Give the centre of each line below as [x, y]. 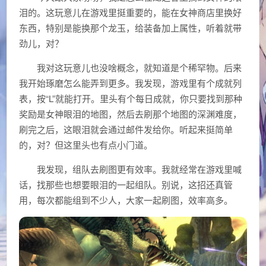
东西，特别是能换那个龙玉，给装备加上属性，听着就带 [131, 28]
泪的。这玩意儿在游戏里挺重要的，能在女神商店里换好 [131, 12]
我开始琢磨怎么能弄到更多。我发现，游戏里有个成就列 [131, 83]
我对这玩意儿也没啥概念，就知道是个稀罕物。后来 [140, 67]
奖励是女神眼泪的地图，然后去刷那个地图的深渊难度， [131, 114]
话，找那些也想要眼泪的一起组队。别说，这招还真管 [126, 184]
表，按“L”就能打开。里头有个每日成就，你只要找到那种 [131, 98]
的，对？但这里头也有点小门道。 [86, 145]
